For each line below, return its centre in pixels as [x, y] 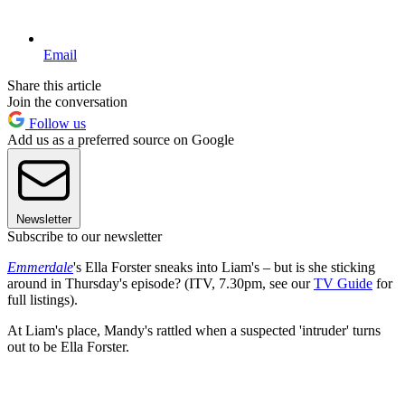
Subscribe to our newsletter [85, 237]
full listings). [42, 300]
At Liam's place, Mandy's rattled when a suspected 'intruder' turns [194, 331]
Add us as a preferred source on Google [121, 140]
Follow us [56, 124]
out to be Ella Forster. [68, 347]
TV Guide [343, 284]
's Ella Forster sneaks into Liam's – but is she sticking [224, 268]
